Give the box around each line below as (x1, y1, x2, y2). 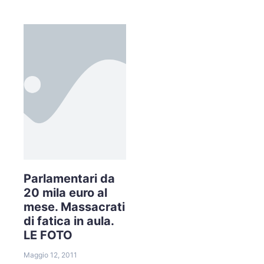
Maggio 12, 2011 (24, 250, 77, 259)
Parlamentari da (24, 171, 115, 186)
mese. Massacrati (24, 199, 125, 214)
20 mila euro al (24, 185, 107, 200)
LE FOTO (24, 227, 72, 242)
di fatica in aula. (24, 213, 114, 228)
